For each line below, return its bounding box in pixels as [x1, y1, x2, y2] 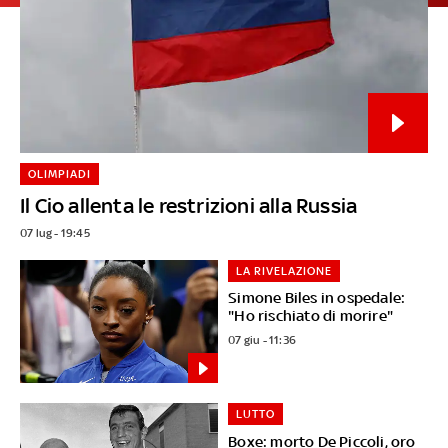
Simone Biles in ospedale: [228, 289, 406, 307]
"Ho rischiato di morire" [228, 307, 394, 325]
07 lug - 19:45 [19, 225, 90, 240]
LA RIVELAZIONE [236, 263, 333, 278]
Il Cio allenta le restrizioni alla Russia [19, 192, 358, 218]
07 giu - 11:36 [228, 333, 297, 348]
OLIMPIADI [27, 166, 91, 181]
